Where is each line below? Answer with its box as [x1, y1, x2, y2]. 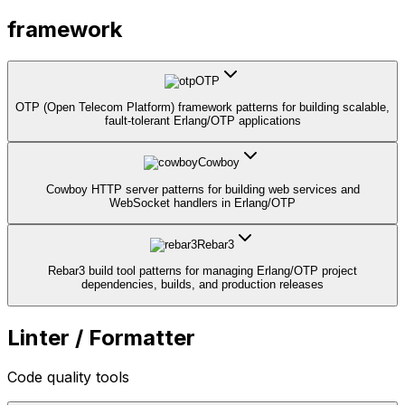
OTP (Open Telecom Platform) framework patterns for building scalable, [15, 99, 390, 114]
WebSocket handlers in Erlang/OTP [109, 195, 296, 210]
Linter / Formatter [7, 324, 195, 351]
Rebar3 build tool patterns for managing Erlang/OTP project [48, 264, 357, 278]
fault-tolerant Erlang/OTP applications [104, 113, 301, 127]
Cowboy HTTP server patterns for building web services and [45, 182, 360, 196]
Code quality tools [7, 368, 129, 387]
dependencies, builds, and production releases [81, 278, 324, 292]
